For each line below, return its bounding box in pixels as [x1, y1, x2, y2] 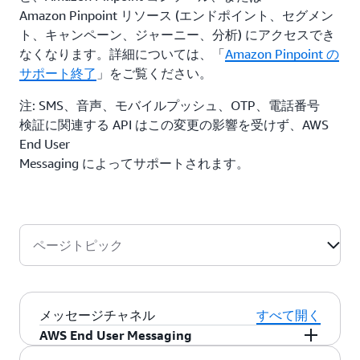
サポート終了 [19, 65, 96, 81]
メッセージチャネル [39, 307, 155, 323]
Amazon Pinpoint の [225, 46, 339, 62]
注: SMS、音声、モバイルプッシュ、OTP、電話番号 [19, 97, 320, 113]
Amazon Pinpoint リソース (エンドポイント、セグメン [19, 7, 333, 23]
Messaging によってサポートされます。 [19, 155, 249, 171]
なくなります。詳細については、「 [19, 46, 225, 62]
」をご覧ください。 [96, 65, 212, 81]
